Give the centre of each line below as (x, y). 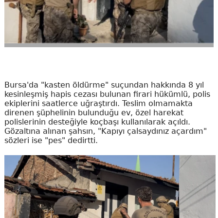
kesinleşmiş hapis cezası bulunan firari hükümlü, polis (107, 94)
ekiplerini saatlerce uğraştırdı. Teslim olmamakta (98, 103)
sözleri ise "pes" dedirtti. (51, 140)
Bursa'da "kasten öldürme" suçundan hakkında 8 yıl (104, 85)
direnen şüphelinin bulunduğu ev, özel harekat (94, 113)
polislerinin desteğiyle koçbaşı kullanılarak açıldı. (97, 122)
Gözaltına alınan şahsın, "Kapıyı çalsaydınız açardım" (105, 131)
